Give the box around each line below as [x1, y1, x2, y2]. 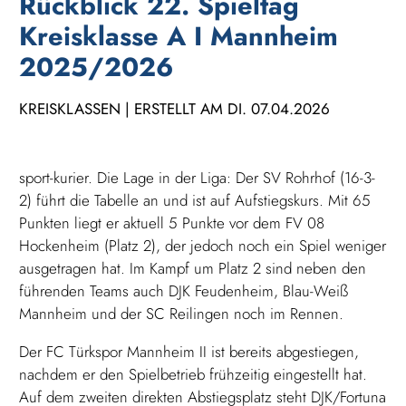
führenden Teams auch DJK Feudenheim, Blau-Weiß [19, 280, 349, 303]
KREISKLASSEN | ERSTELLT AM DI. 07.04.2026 [19, 98, 331, 121]
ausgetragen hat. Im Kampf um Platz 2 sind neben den [19, 257, 367, 280]
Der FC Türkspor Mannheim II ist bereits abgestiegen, [19, 341, 360, 363]
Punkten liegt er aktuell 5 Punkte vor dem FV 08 [19, 212, 325, 235]
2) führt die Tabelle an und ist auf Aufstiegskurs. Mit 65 [19, 189, 372, 212]
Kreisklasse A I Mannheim [19, 17, 339, 56]
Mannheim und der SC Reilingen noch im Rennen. [19, 303, 344, 325]
